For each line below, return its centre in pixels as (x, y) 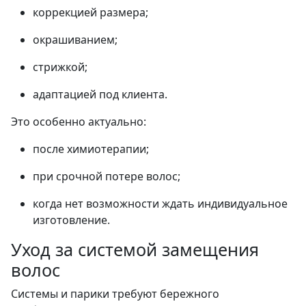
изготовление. (71, 220)
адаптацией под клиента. (100, 94)
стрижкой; (60, 67)
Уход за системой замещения (135, 249)
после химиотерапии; (91, 149)
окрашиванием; (75, 39)
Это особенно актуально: (79, 121)
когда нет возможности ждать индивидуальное (160, 203)
